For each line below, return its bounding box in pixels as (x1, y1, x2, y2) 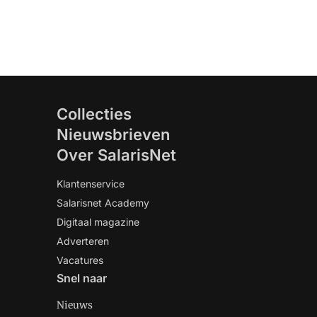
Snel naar (57, 271, 107, 285)
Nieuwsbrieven (57, 125, 170, 144)
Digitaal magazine (57, 216, 139, 228)
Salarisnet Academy (57, 197, 149, 209)
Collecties (57, 105, 132, 123)
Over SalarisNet (57, 146, 176, 164)
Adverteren (57, 235, 109, 247)
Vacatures (57, 254, 103, 266)
